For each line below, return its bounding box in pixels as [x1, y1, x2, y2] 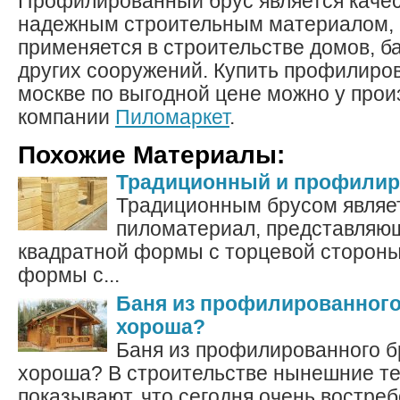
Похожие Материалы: [18, 141, 285, 169]
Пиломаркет [115, 106, 229, 129]
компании [18, 106, 115, 129]
